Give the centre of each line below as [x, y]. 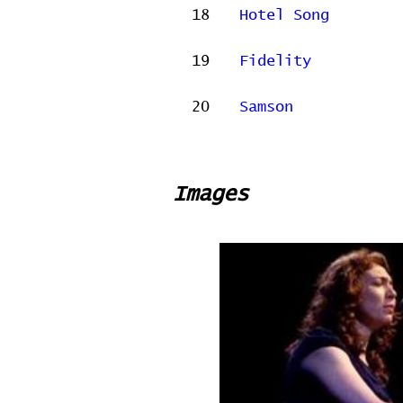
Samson [266, 107]
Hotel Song [284, 16]
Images [210, 194]
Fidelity [275, 62]
